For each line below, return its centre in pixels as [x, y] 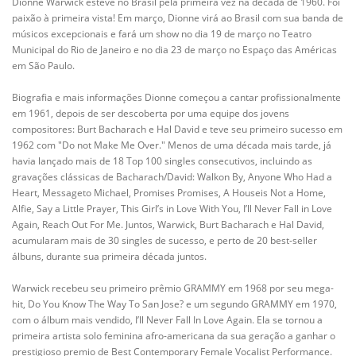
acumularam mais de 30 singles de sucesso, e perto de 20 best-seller [164, 240]
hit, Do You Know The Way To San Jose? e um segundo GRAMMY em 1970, [174, 304]
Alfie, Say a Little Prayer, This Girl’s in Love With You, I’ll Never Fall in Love [172, 209]
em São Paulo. [43, 66]
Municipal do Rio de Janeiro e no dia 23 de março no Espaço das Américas [174, 50]
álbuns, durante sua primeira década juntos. [109, 256]
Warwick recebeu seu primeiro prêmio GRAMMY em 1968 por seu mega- [173, 288]
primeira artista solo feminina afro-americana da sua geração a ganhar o [174, 336]
